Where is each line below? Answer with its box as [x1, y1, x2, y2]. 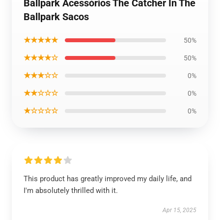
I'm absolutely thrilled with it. [24, 186, 118, 195]
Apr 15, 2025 [163, 207, 196, 214]
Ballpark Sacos [24, 11, 89, 23]
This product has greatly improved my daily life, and [24, 174, 192, 183]
